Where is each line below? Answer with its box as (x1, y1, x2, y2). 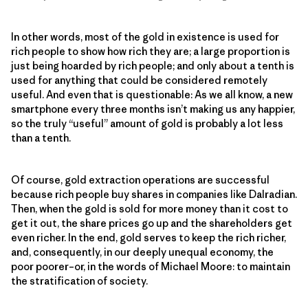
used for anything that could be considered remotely (11, 74, 267, 87)
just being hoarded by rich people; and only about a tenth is (11, 59, 294, 73)
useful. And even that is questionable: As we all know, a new (11, 88, 293, 102)
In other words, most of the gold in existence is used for (11, 30, 279, 44)
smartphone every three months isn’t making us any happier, (11, 102, 295, 116)
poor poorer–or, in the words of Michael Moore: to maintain (11, 260, 290, 274)
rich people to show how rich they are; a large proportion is (11, 45, 290, 58)
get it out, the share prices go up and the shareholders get (11, 217, 292, 230)
